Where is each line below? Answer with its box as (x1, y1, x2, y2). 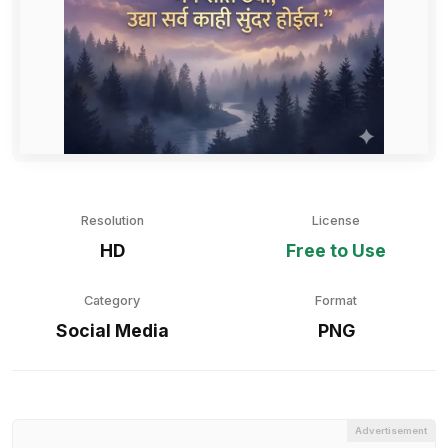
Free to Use (286, 240, 386, 261)
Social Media (55, 320, 169, 341)
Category (84, 293, 140, 308)
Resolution (80, 213, 144, 228)
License (312, 213, 360, 228)
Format (315, 293, 357, 308)
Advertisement (355, 425, 427, 437)
